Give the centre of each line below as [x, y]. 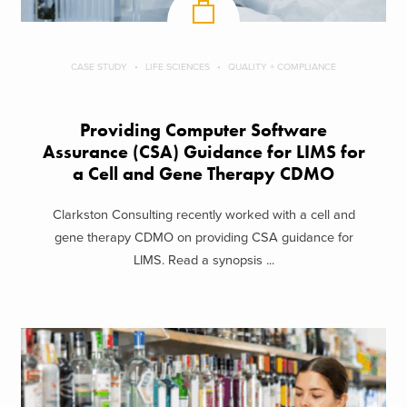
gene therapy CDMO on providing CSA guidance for [203, 237]
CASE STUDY [99, 67]
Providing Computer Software [203, 131]
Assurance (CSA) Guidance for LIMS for [203, 153]
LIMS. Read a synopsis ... [203, 260]
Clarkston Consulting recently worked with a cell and [203, 214]
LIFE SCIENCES [178, 67]
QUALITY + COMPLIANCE [282, 67]
